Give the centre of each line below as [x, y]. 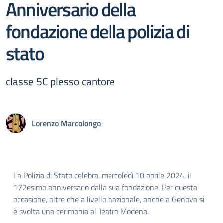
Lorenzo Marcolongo [66, 123]
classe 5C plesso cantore [60, 81]
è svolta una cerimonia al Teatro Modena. [81, 211]
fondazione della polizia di [98, 31]
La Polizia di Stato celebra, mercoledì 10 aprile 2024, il [102, 175]
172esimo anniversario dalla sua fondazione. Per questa [105, 187]
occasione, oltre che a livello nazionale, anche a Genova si [109, 199]
